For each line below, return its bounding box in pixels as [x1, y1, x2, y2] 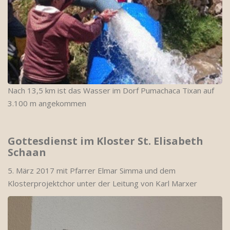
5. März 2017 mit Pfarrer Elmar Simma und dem [8, 165, 176, 176]
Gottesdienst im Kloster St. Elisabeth [8, 134, 203, 148]
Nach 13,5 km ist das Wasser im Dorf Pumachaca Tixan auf [8, 85, 214, 95]
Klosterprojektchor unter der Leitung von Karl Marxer [8, 178, 197, 188]
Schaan [8, 145, 46, 159]
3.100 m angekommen [8, 98, 86, 108]
